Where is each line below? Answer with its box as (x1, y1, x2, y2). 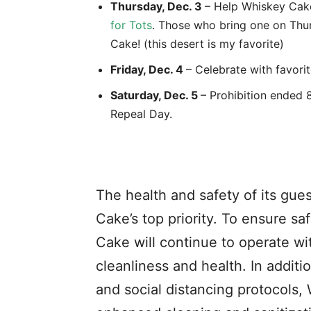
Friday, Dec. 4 (110, 62, 186, 76)
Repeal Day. (110, 107, 172, 121)
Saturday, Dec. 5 (110, 88, 201, 102)
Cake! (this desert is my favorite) (110, 37, 284, 51)
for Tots (110, 18, 152, 32)
